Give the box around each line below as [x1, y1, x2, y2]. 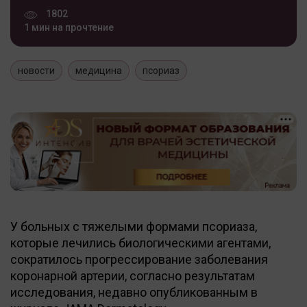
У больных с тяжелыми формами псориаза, [10, 219, 257, 234]
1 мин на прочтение [24, 21, 114, 33]
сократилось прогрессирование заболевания [10, 251, 268, 267]
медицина [75, 64, 122, 76]
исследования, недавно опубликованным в [10, 284, 258, 299]
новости [18, 64, 55, 76]
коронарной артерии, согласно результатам [10, 268, 255, 283]
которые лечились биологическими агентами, [10, 235, 271, 250]
